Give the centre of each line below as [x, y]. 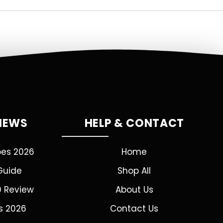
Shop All [134, 171]
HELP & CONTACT [134, 123]
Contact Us [134, 209]
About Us [134, 190]
